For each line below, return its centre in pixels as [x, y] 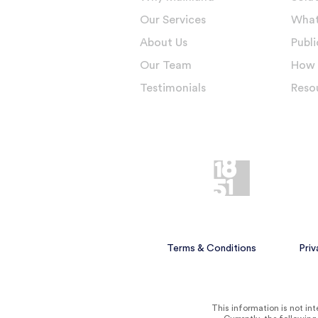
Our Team [166, 65]
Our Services [173, 20]
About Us [164, 42]
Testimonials [173, 88]
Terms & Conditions [212, 248]
